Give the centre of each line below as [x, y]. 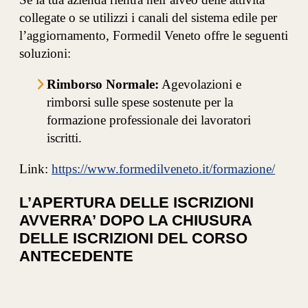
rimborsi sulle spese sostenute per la [140, 102]
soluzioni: [45, 53]
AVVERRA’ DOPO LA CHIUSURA [136, 220]
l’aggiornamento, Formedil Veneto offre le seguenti [154, 35]
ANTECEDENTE [77, 256]
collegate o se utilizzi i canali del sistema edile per [148, 17]
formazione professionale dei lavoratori [149, 120]
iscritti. [65, 138]
